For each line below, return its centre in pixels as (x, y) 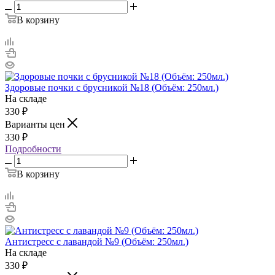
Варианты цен (36, 124)
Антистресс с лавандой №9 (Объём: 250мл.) (97, 241)
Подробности (33, 149)
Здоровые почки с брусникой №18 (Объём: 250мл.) (112, 87)
